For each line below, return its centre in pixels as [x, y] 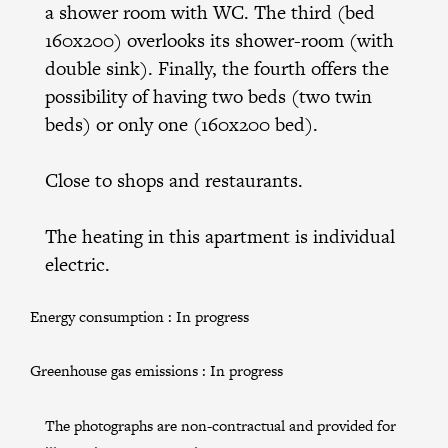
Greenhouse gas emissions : [119, 370]
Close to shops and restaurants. [173, 180]
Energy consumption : [102, 316]
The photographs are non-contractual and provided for [220, 425]
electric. [77, 264]
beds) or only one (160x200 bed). [181, 124]
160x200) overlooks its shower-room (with [219, 40]
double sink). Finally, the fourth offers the [216, 68]
